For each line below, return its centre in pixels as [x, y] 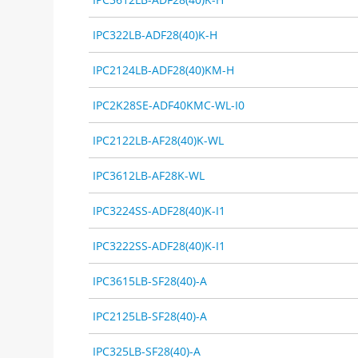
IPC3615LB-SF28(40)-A [150, 280]
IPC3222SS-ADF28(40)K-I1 [159, 245]
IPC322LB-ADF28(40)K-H [155, 34]
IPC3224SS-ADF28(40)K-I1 [159, 210]
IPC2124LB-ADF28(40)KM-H [164, 70]
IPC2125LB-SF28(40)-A [150, 316]
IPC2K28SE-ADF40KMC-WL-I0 [169, 105]
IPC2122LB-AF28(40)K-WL [159, 140]
